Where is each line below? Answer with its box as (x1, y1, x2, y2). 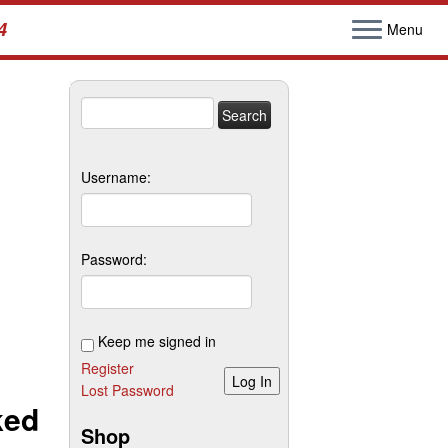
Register (81, 358, 134, 378)
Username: (81, 167, 151, 187)
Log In (232, 371, 272, 391)
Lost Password (81, 380, 174, 400)
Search (80, 97, 125, 117)
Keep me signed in (98, 331, 216, 351)
